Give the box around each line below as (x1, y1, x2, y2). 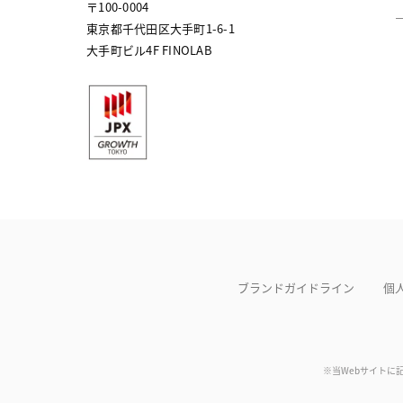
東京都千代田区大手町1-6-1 (86, 19, 235, 37)
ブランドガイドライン (237, 279, 354, 297)
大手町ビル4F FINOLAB (86, 40, 212, 58)
